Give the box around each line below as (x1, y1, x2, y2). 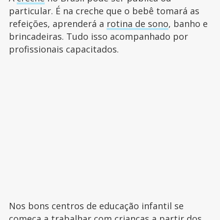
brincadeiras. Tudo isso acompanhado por (8, 30, 188, 43)
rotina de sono (106, 18, 168, 30)
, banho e (168, 18, 208, 30)
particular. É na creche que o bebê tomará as (8, 5, 199, 17)
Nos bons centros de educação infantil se (8, 200, 184, 212)
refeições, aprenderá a (8, 18, 107, 30)
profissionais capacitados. (8, 43, 119, 55)
